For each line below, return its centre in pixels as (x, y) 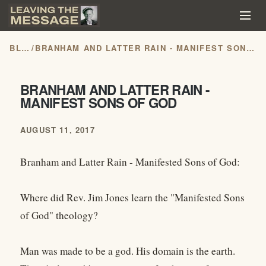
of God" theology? (59, 216)
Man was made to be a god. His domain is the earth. (128, 251)
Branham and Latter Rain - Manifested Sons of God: (130, 162)
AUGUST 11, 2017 (58, 130)
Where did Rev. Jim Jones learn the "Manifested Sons (132, 198)
